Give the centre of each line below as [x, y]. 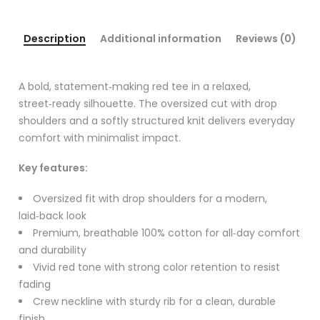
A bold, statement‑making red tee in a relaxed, [135, 87]
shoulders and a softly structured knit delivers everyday [157, 121]
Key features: [53, 168]
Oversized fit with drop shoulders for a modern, [150, 198]
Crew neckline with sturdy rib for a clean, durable [154, 301]
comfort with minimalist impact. [100, 138]
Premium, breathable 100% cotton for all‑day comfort [166, 232]
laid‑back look [52, 215]
